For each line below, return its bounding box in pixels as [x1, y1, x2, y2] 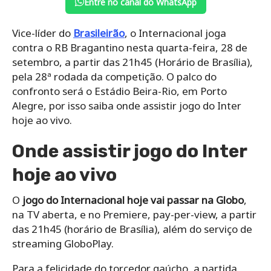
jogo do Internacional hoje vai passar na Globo [22, 192, 244, 207]
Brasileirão [73, 25, 125, 40]
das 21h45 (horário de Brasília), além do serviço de [12, 221, 252, 236]
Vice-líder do [12, 25, 73, 40]
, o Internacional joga [125, 25, 226, 40]
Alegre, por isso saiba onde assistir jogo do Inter [12, 98, 241, 113]
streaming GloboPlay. [12, 236, 114, 250]
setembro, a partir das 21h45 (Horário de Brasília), [12, 54, 253, 69]
